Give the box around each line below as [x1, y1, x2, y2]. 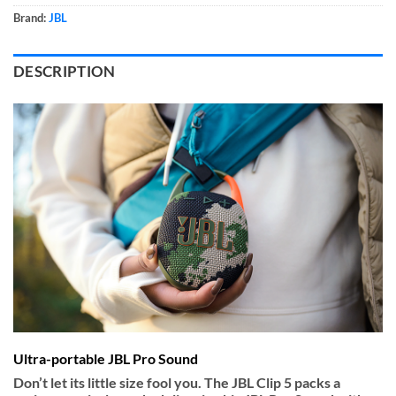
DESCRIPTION [13, 62, 116, 80]
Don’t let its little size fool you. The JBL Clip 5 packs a [13, 374, 340, 392]
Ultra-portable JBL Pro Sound [13, 350, 198, 368]
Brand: [13, 10, 49, 25]
